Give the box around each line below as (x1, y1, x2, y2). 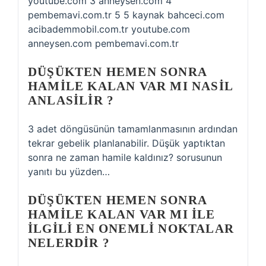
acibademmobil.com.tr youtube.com (28, 23, 190, 35)
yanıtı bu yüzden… (28, 166, 110, 178)
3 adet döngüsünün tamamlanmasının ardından (28, 123, 237, 135)
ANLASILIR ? (28, 93, 115, 107)
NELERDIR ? (28, 236, 110, 250)
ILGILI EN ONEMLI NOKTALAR (28, 221, 235, 236)
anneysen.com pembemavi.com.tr (28, 37, 179, 49)
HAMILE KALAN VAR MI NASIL (28, 79, 233, 93)
